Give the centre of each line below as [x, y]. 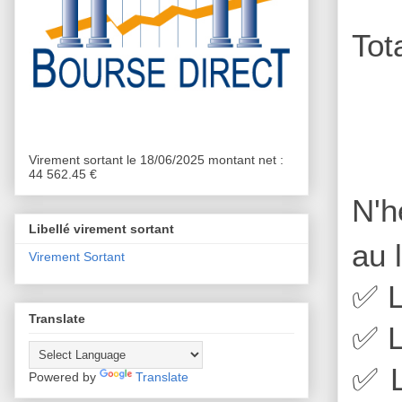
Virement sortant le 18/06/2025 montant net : [156, 159]
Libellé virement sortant [101, 229]
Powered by [64, 376]
